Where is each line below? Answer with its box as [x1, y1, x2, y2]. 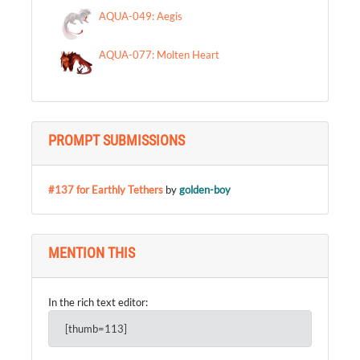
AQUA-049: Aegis [99, 10, 182, 22]
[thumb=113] [65, 322, 127, 335]
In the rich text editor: [48, 296, 148, 309]
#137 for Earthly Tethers [48, 183, 163, 196]
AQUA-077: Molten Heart [99, 48, 219, 61]
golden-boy [179, 183, 231, 196]
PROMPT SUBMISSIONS [48, 132, 185, 149]
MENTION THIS [48, 244, 135, 261]
